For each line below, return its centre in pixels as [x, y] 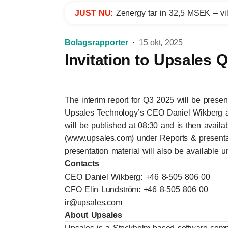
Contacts [82, 164]
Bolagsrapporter [96, 42]
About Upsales [93, 215]
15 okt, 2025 [161, 42]
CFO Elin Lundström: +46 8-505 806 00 [136, 190]
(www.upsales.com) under [112, 138]
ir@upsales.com [93, 202]
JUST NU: [95, 13]
